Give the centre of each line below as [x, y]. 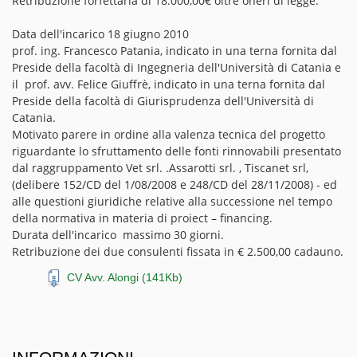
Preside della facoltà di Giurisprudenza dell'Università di [163, 101]
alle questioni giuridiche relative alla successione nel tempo [172, 201]
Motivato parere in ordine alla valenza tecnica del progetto [169, 134]
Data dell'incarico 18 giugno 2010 [100, 34]
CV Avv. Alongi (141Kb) [125, 277]
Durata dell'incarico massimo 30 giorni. [118, 235]
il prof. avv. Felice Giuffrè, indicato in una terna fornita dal [169, 84]
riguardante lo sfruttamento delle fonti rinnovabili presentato [177, 151]
